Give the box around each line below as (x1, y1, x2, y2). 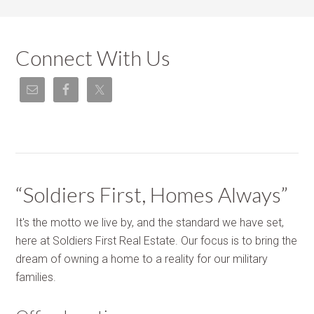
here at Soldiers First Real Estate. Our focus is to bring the (15, 234, 298, 247)
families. (15, 271, 57, 284)
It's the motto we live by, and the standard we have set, (15, 216, 285, 229)
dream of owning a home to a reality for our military (15, 252, 268, 266)
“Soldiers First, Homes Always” (15, 182, 289, 207)
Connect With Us (15, 45, 171, 70)
